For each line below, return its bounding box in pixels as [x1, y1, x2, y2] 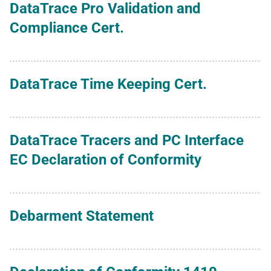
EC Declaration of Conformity [10, 151, 201, 168]
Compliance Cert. [10, 19, 124, 36]
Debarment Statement [10, 207, 154, 224]
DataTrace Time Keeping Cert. [10, 75, 207, 93]
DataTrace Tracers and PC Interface [10, 131, 244, 149]
